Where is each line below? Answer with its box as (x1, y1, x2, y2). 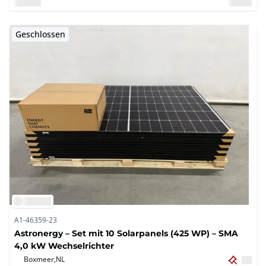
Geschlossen (15, 28, 65, 40)
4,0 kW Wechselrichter (14, 240, 114, 252)
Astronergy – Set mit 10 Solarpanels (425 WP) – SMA (14, 227, 238, 239)
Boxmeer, (24, 254, 56, 264)
